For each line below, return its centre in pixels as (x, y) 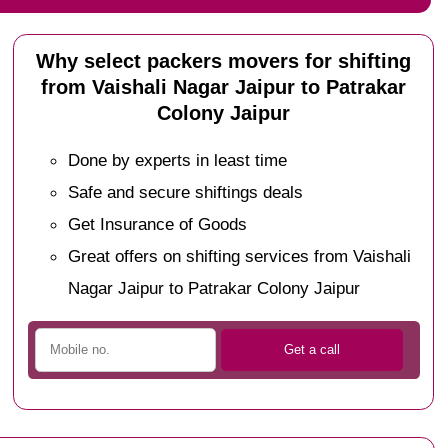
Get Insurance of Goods (158, 223)
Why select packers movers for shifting (224, 61)
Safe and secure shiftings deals (186, 191)
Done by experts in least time (178, 159)
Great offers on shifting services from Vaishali (240, 255)
